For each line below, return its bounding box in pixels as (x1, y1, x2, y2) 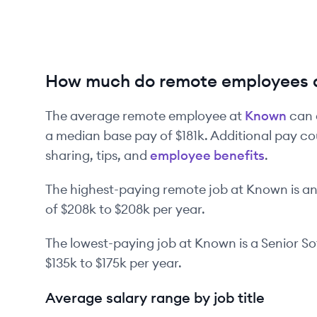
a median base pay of (45, 127, 173, 144)
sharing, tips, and (45, 147, 147, 163)
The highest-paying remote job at (45, 181, 246, 197)
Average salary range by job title (45, 289, 265, 306)
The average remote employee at (45, 108, 245, 124)
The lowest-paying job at (45, 235, 195, 251)
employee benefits (150, 147, 265, 163)
